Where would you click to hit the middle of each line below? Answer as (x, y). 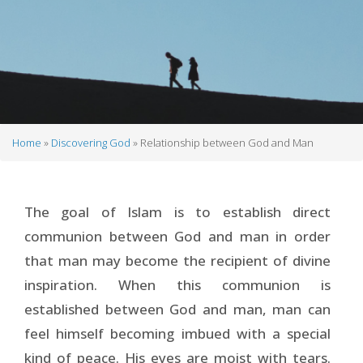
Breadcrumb (71, 160)
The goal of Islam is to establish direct (177, 211)
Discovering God (91, 143)
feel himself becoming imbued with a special (177, 333)
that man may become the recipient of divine (177, 260)
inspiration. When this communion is (177, 284)
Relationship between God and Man (226, 143)
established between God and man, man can (177, 309)
